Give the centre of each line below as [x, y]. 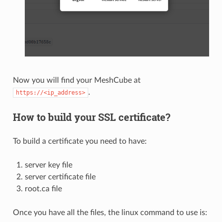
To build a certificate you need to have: [80, 141]
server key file [48, 165]
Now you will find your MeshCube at [77, 80]
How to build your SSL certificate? [91, 117]
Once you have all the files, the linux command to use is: [110, 212]
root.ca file [43, 189]
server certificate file [60, 177]
